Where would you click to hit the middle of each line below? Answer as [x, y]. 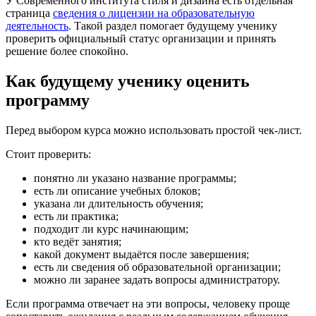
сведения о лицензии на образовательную [154, 13]
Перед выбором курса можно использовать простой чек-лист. [154, 130]
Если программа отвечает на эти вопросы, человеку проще [148, 303]
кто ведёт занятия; [78, 241]
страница [29, 13]
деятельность [37, 25]
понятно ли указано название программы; [135, 178]
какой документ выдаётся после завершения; [141, 254]
